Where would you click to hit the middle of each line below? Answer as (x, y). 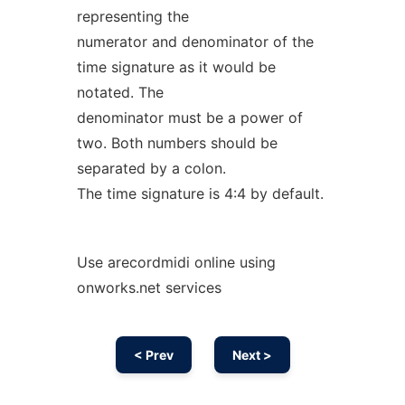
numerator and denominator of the (195, 42)
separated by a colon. (151, 168)
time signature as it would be (176, 67)
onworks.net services (149, 287)
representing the (132, 16)
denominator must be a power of (189, 118)
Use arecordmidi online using (176, 262)
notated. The (120, 92)
